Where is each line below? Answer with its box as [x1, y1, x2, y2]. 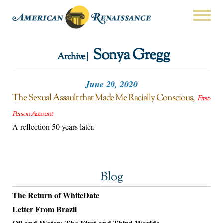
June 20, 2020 [85, 78, 138, 91]
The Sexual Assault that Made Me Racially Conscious [12, 92, 193, 105]
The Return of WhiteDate [12, 189, 99, 201]
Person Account [12, 110, 53, 120]
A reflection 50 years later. [12, 121, 95, 132]
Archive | [57, 50, 89, 64]
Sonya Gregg [93, 44, 170, 66]
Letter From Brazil [12, 203, 77, 215]
